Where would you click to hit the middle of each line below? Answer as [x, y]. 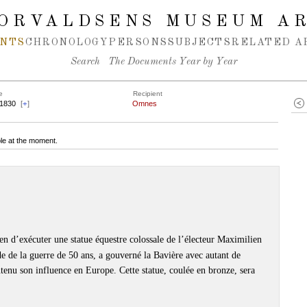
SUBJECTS [199, 42]
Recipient [148, 94]
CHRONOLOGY [67, 42]
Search [85, 62]
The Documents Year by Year [172, 62]
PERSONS [138, 42]
